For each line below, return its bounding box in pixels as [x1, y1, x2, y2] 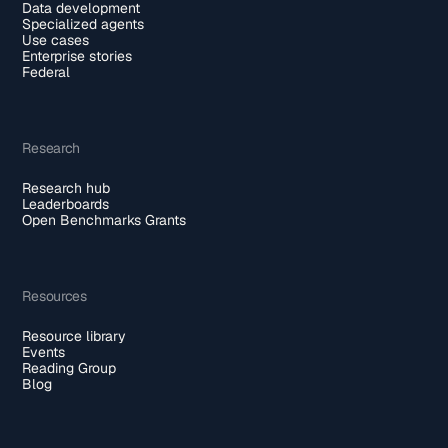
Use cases [22, 30, 90, 49]
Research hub [22, 178, 111, 197]
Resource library [22, 326, 127, 345]
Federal [22, 62, 71, 81]
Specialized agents [22, 14, 145, 33]
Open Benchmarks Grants [22, 210, 187, 229]
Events [22, 342, 66, 361]
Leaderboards [22, 194, 110, 213]
